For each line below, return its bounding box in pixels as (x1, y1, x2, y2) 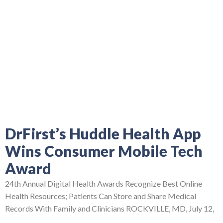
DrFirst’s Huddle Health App (5, 124, 201, 142)
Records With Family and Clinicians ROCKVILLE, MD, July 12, (5, 203, 214, 213)
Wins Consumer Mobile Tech (5, 141, 203, 160)
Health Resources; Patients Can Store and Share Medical (5, 191, 196, 201)
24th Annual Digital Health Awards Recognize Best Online (5, 178, 202, 188)
